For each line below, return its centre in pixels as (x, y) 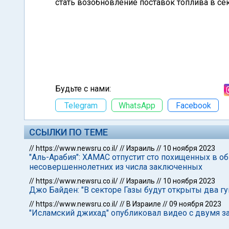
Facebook (193, 105)
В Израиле (144, 204)
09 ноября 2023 (195, 204)
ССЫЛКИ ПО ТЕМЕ (68, 132)
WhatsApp (137, 105)
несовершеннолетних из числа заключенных (116, 167)
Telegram (81, 105)
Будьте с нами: (83, 89)
